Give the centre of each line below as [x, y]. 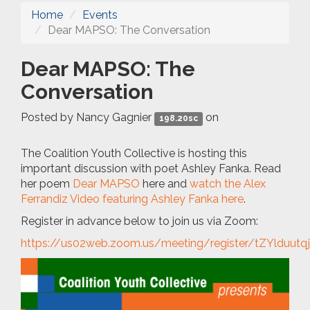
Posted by [48, 117]
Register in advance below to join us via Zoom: [139, 221]
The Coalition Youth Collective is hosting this [134, 153]
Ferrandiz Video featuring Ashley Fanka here [132, 199]
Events [100, 15]
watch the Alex [228, 183]
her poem [47, 183]
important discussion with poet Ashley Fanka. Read [151, 168]
